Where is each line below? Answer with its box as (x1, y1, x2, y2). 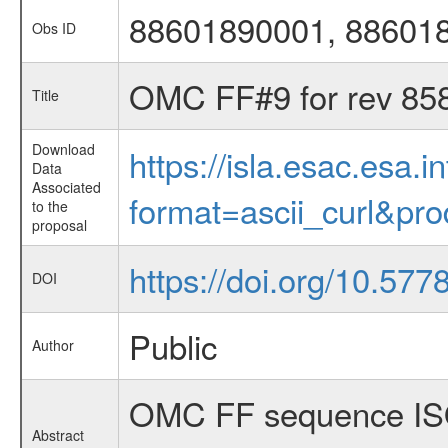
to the (31, 196, 68, 216)
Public (128, 322, 217, 369)
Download (31, 139, 95, 159)
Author (31, 335, 74, 355)
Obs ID (31, 18, 76, 38)
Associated (31, 177, 101, 197)
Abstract (31, 425, 84, 445)
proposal (31, 215, 87, 235)
